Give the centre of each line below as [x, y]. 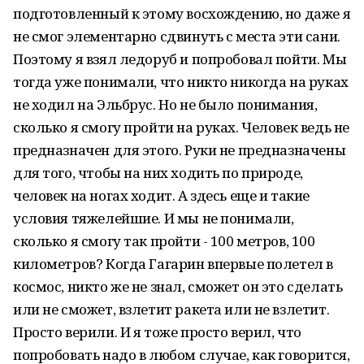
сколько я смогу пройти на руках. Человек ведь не [181, 127]
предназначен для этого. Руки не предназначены [180, 150]
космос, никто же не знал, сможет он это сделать [178, 286]
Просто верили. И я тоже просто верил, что [157, 332]
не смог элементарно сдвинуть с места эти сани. [177, 36]
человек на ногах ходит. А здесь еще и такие [161, 195]
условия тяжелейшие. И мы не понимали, [154, 218]
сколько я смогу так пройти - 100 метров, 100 [164, 241]
